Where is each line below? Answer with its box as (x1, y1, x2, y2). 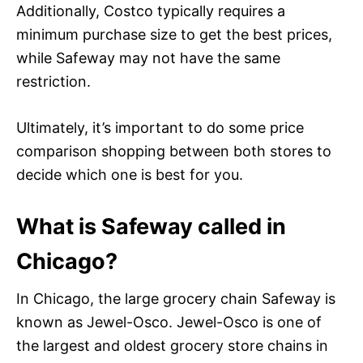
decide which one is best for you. (16, 165, 243, 183)
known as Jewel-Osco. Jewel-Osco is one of (16, 313, 322, 331)
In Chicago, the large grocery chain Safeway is (16, 289, 335, 307)
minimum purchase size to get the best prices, (16, 25, 332, 43)
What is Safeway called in (16, 212, 286, 240)
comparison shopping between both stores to (16, 142, 331, 160)
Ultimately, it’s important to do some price (16, 118, 304, 136)
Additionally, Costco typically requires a (16, 2, 285, 19)
